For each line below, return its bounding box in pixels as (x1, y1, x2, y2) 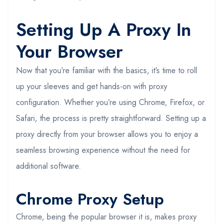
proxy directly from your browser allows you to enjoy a (16, 128, 198, 140)
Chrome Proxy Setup (16, 187, 164, 211)
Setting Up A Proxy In (16, 16, 191, 43)
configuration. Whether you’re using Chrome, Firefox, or (16, 96, 205, 108)
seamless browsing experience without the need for (16, 144, 190, 156)
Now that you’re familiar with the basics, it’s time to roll (16, 64, 197, 76)
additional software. (16, 160, 81, 172)
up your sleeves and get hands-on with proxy (16, 80, 167, 92)
